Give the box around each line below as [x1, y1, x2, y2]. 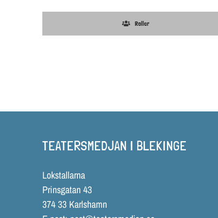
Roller [134, 19, 149, 27]
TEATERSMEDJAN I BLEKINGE [42, 138, 187, 153]
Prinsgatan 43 [42, 182, 92, 196]
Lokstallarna [42, 168, 85, 182]
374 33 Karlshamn [42, 197, 107, 211]
